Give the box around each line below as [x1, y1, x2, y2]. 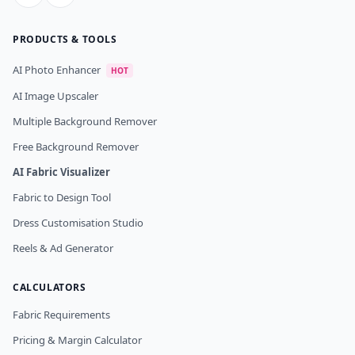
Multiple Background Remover [13, 114, 157, 129]
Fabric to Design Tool [13, 190, 111, 205]
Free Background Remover [13, 139, 139, 155]
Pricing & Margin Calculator [13, 333, 142, 348]
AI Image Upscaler [13, 89, 98, 104]
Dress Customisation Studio [13, 216, 143, 231]
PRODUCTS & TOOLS [13, 32, 117, 47]
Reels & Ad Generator [13, 241, 113, 256]
